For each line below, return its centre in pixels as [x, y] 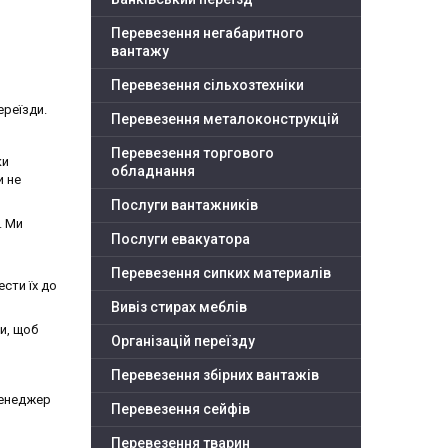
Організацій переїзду [183, 341]
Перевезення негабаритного [207, 33]
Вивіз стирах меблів [179, 307]
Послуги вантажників [184, 205]
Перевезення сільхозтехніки [207, 85]
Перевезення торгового [192, 153]
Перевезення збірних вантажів [215, 375]
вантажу [140, 51]
